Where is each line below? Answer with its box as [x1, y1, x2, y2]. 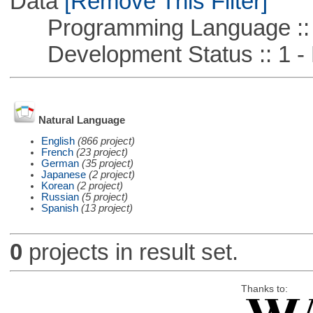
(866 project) [77, 135, 135, 147]
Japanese [41, 168, 86, 180]
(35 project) [81, 157, 133, 169]
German [41, 157, 79, 169]
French [41, 146, 73, 158]
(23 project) [75, 146, 128, 158]
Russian [41, 191, 79, 203]
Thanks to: [240, 283, 288, 294]
